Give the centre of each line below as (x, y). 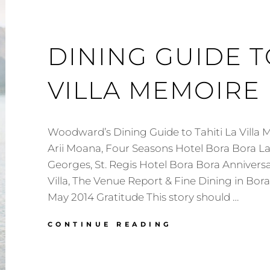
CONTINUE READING (109, 224)
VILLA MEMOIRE (154, 90)
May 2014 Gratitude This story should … (143, 197)
